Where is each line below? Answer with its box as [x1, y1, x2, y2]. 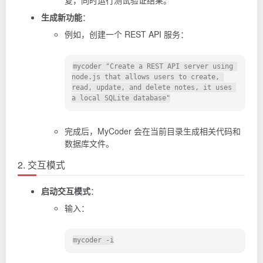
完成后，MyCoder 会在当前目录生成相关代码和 [65, 124, 241, 137]
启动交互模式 [41, 184, 90, 197]
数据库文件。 [65, 137, 114, 149]
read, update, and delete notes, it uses [72, 83, 232, 92]
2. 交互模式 [18, 157, 65, 171]
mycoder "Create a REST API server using [73, 62, 233, 71]
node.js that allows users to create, [72, 73, 220, 82]
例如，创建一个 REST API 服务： [65, 28, 188, 40]
